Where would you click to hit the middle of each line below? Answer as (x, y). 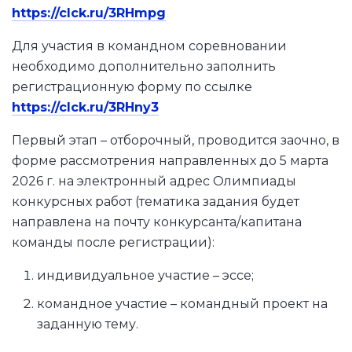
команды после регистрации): (113, 242)
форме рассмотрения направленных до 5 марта (170, 160)
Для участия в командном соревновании (149, 46)
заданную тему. (88, 324)
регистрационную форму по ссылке (132, 86)
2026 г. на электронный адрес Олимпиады (154, 181)
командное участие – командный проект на (182, 303)
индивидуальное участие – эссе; (145, 275)
